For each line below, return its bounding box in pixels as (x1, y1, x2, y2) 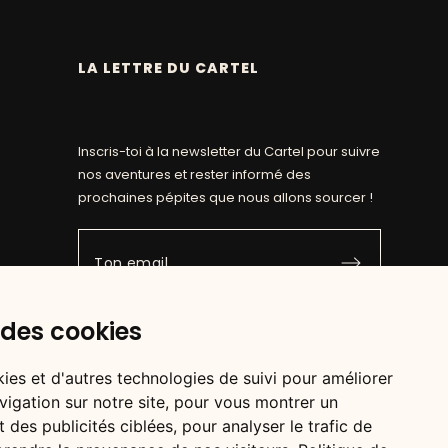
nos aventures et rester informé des (78, 165, 312, 185)
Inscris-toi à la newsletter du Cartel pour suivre (78, 142, 381, 162)
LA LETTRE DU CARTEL (78, 58, 260, 79)
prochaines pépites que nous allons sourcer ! (78, 188, 374, 208)
